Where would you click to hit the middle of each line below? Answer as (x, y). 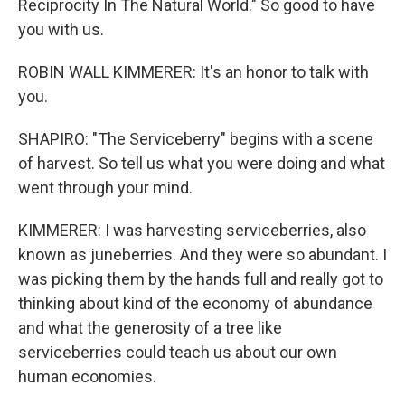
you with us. (61, 29)
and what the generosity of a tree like (150, 328)
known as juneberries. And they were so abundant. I (202, 254)
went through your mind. (105, 188)
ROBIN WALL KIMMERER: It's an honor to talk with (193, 72)
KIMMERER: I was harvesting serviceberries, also (192, 230)
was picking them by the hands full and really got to (201, 279)
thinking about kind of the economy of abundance (195, 303)
